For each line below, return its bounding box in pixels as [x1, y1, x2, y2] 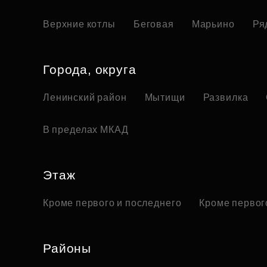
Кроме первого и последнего [43, 198, 182, 209]
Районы [43, 241, 92, 256]
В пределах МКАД [43, 125, 129, 135]
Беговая [133, 19, 174, 30]
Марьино [191, 19, 235, 30]
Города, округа [43, 63, 136, 77]
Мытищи [144, 92, 185, 103]
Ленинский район [43, 92, 127, 103]
